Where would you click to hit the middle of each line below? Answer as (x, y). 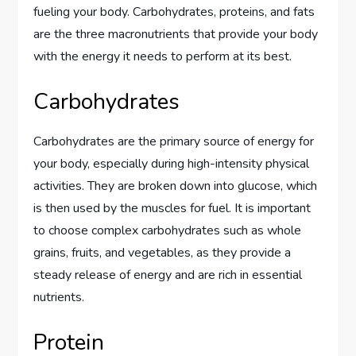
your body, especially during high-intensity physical (172, 163)
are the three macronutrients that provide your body (176, 34)
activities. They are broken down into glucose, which (176, 186)
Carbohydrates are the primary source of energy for (174, 141)
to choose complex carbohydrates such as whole (168, 230)
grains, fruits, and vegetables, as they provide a (163, 252)
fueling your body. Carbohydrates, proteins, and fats (174, 12)
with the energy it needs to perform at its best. (163, 56)
